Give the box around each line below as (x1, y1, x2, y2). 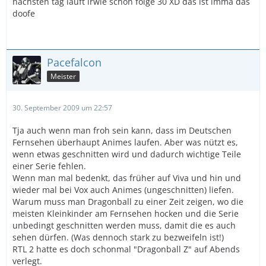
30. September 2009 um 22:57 (12, 103, 112, 113)
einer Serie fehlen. (12, 160, 86, 172)
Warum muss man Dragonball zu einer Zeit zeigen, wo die (12, 196, 243, 207)
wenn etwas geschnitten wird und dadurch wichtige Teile (12, 148, 241, 160)
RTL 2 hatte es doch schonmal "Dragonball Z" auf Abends (12, 243, 240, 255)
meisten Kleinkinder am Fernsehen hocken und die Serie (12, 208, 239, 219)
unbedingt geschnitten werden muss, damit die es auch (12, 220, 236, 231)
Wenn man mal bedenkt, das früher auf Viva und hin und (12, 172, 241, 183)
